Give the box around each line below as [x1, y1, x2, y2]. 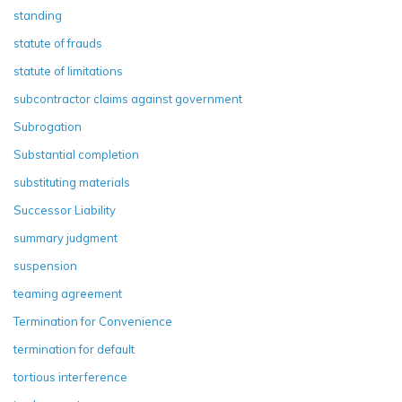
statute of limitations [13, 63, 123, 78]
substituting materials [13, 174, 130, 189]
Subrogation [13, 118, 82, 134]
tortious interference [13, 369, 127, 384]
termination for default [13, 341, 135, 356]
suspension [13, 258, 77, 273]
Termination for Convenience [13, 313, 172, 328]
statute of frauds [13, 35, 102, 50]
